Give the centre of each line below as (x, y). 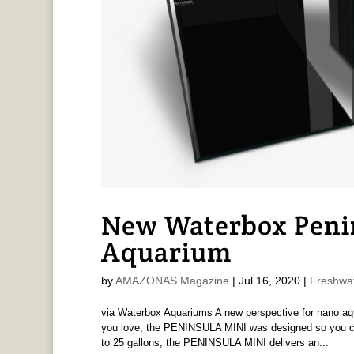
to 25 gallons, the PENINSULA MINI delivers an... (215, 342)
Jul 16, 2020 (269, 280)
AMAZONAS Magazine (172, 280)
